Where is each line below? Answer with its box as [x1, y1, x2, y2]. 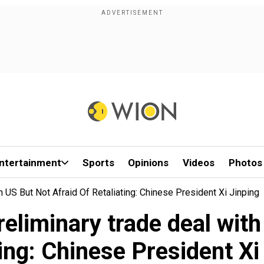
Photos [228, 157, 262, 169]
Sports [82, 157, 114, 169]
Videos [183, 157, 215, 169]
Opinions [128, 157, 169, 169]
